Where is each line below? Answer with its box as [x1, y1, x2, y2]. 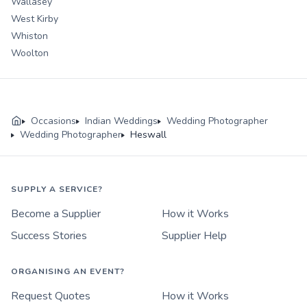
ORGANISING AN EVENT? [11, 266, 125, 278]
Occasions [31, 114, 76, 128]
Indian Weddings [85, 114, 158, 128]
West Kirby [11, 12, 58, 26]
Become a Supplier [11, 206, 101, 222]
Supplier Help [162, 228, 227, 244]
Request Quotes [11, 288, 90, 304]
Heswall [130, 128, 167, 142]
